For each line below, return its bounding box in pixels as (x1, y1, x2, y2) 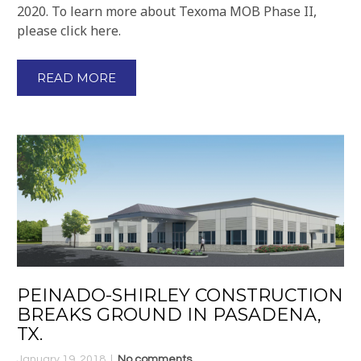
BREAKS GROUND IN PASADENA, (17, 303, 322, 326)
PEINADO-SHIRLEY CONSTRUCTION (17, 284, 343, 306)
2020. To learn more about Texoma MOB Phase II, (17, 2, 317, 20)
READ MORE (37, 69, 116, 85)
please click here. (17, 21, 121, 39)
